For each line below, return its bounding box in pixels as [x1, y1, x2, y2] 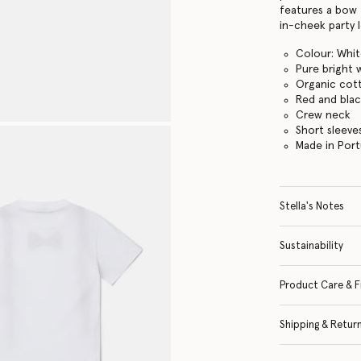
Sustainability [280, 240, 344, 251]
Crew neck [296, 109, 351, 121]
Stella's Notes [280, 201, 345, 212]
